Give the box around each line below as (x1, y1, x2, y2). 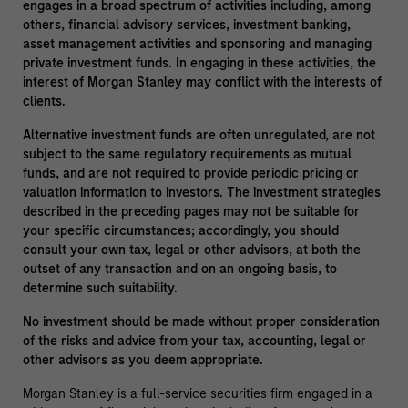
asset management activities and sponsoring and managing (22, 36, 372, 53)
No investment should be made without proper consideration (22, 314, 380, 331)
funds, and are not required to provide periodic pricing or (22, 166, 359, 182)
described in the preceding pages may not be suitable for (22, 204, 360, 220)
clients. (22, 94, 66, 110)
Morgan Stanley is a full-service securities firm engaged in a (22, 386, 372, 403)
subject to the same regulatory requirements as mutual (22, 147, 352, 163)
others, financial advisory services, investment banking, (22, 17, 351, 34)
